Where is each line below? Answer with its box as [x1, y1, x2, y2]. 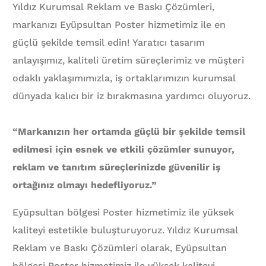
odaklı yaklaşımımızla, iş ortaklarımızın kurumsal [12, 72, 236, 84]
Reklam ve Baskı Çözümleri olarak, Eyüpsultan [12, 242, 227, 254]
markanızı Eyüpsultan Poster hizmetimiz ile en [12, 19, 226, 31]
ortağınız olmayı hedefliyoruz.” [12, 179, 157, 191]
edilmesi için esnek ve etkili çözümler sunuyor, [12, 144, 235, 156]
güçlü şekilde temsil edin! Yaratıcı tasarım [12, 37, 205, 49]
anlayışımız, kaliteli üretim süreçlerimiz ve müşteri [12, 55, 245, 66]
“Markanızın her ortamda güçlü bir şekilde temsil [12, 126, 246, 138]
